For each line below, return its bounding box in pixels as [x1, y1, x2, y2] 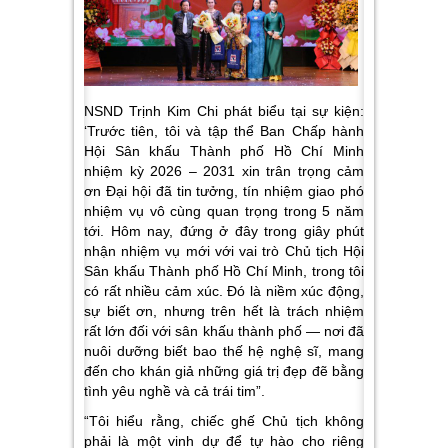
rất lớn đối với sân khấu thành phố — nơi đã [84, 322, 364, 339]
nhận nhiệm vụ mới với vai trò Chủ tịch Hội [84, 242, 364, 259]
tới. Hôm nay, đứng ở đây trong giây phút [84, 222, 364, 239]
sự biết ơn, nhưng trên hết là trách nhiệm [84, 302, 364, 319]
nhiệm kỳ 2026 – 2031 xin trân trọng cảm [84, 162, 364, 179]
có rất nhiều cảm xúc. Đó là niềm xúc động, [84, 282, 364, 299]
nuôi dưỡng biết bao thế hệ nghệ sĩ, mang [84, 342, 364, 359]
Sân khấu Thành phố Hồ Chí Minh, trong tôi [84, 262, 364, 279]
